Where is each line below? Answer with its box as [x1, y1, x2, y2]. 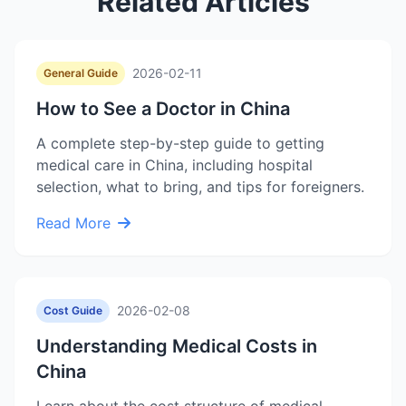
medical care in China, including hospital [36, 156, 313, 174]
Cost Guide [43, 304, 102, 317]
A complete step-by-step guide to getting [36, 134, 324, 152]
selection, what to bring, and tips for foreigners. [36, 178, 364, 196]
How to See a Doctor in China [36, 98, 290, 120]
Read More [36, 214, 111, 232]
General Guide [43, 66, 118, 80]
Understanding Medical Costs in [36, 335, 317, 357]
